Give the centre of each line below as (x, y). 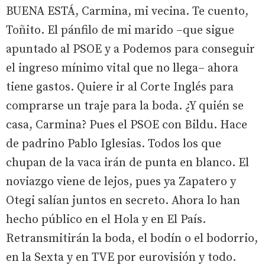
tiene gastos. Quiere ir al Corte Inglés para (120, 87)
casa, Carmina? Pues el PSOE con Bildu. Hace (127, 125)
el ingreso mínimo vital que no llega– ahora (122, 68)
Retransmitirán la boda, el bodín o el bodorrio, (132, 238)
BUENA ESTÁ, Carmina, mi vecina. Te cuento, (127, 11)
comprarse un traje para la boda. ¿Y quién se (125, 106)
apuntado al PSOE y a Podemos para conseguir (130, 49)
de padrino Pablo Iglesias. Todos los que (114, 144)
